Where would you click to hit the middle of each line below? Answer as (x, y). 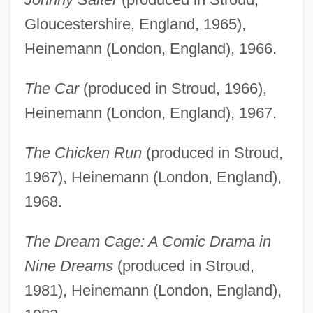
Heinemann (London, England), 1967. (150, 113)
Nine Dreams (68, 266)
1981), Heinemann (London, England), (153, 291)
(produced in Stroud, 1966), (173, 89)
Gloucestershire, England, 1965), (135, 24)
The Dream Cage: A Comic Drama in (147, 242)
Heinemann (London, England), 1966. (150, 49)
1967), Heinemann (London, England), (153, 177)
